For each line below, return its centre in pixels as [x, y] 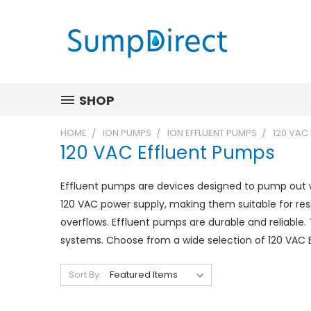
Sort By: [85, 275]
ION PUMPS [127, 133]
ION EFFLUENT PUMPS [212, 133]
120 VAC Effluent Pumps [168, 153]
